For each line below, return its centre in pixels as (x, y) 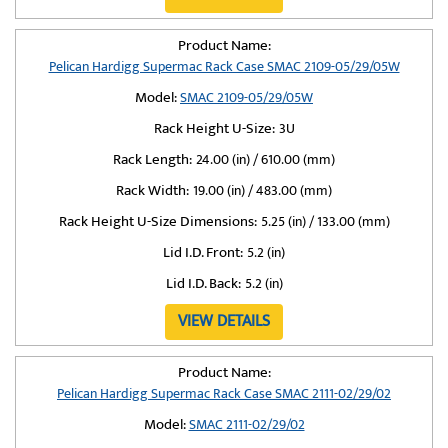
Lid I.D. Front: (203, 252)
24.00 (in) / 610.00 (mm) (265, 159)
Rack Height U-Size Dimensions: (157, 221)
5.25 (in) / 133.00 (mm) (325, 221)
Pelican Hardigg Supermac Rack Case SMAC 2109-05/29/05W (224, 66)
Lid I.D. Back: (203, 283)
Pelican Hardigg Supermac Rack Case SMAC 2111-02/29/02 (224, 393)
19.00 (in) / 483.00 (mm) (262, 190)
